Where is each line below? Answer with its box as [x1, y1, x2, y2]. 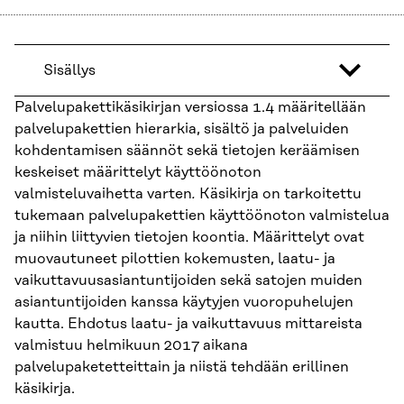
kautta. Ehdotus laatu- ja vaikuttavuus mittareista [14, 316, 363, 333]
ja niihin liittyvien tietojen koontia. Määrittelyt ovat [14, 229, 364, 246]
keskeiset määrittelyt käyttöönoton [14, 164, 262, 181]
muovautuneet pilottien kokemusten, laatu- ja [14, 251, 335, 268]
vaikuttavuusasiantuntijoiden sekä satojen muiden [14, 272, 363, 289]
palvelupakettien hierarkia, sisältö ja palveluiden [14, 121, 349, 138]
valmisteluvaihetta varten [14, 186, 192, 203]
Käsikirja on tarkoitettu [199, 186, 362, 203]
